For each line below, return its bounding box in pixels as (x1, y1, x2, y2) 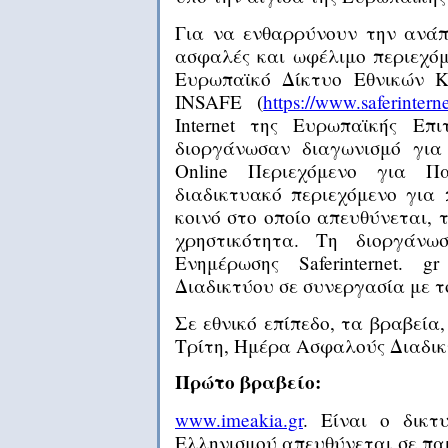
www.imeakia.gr (175, 406, 303, 432)
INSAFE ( (175, 88, 264, 114)
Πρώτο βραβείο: (175, 367, 321, 396)
